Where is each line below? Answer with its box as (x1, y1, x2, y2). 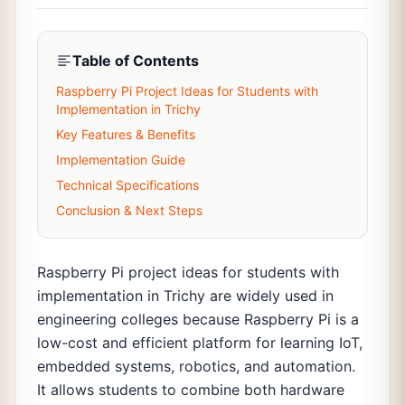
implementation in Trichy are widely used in (37, 287, 334, 305)
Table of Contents (72, 52, 199, 70)
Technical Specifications (56, 177, 199, 193)
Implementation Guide (56, 152, 185, 167)
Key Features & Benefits (56, 127, 195, 142)
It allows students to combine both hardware (37, 381, 344, 399)
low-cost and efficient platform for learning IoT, (37, 334, 363, 352)
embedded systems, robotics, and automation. (37, 357, 355, 375)
